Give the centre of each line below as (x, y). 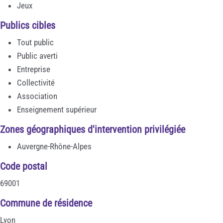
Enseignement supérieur (57, 109)
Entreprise (34, 69)
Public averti (37, 56)
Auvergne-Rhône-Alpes (54, 146)
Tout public (35, 42)
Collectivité (36, 82)
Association (37, 96)
